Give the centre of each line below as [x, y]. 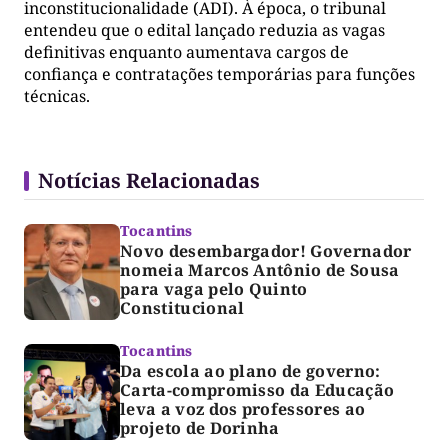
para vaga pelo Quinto [214, 288]
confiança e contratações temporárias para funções [219, 73]
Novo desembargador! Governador [266, 250]
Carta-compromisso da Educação [257, 389]
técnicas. [57, 95]
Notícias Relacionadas [149, 180]
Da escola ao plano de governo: [250, 370]
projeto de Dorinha [200, 427]
